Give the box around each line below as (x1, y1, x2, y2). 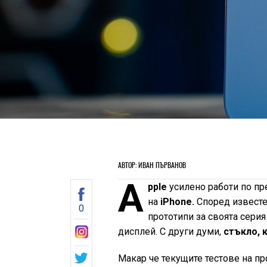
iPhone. (160, 196, 194, 207)
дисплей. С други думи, (118, 226, 222, 237)
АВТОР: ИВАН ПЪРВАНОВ (118, 160, 187, 170)
